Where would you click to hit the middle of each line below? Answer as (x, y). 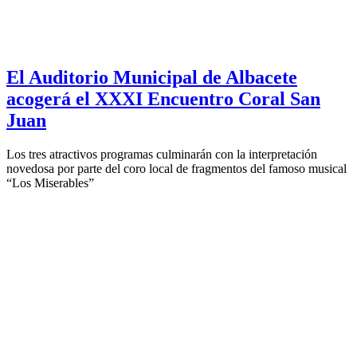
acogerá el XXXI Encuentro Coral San (163, 98)
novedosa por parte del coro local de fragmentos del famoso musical (177, 168)
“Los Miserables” (50, 182)
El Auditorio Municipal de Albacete (152, 77)
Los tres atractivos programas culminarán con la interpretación (162, 154)
